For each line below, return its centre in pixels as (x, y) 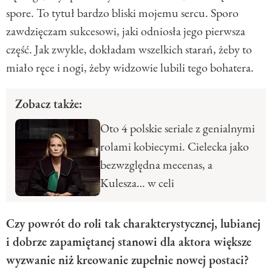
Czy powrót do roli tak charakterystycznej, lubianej (133, 223)
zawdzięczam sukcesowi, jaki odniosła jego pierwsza (126, 31)
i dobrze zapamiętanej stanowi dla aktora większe (129, 241)
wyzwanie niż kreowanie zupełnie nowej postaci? (127, 260)
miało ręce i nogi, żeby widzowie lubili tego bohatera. (130, 67)
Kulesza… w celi (137, 182)
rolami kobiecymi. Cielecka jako (175, 146)
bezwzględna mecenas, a (156, 164)
